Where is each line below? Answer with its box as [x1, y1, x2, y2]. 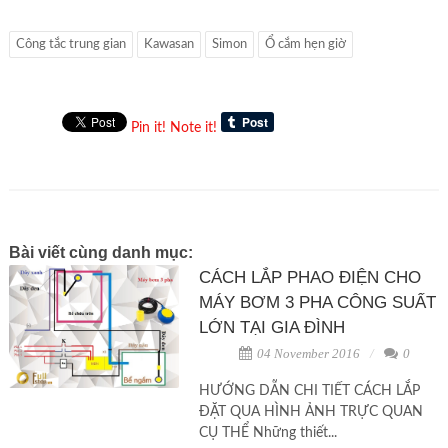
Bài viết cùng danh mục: [8, 244, 193, 262]
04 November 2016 [253, 346, 360, 362]
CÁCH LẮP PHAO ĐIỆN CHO [198, 268, 421, 288]
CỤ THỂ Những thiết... [198, 426, 337, 441]
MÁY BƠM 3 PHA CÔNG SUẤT [198, 293, 436, 313]
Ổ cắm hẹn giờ [264, 38, 346, 52]
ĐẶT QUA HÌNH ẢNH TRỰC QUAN [198, 405, 423, 420]
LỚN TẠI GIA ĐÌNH [198, 318, 345, 338]
